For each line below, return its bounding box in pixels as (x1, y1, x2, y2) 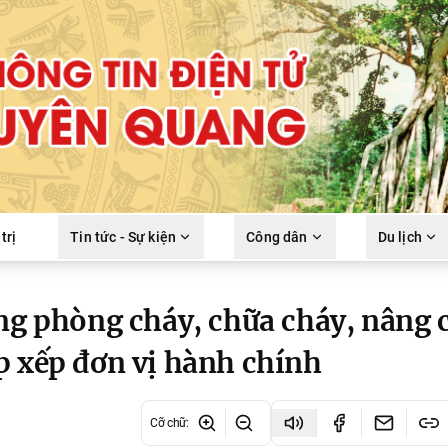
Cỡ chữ (150, 415, 186, 430)
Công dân (246, 228, 308, 245)
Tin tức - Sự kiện (70, 228, 176, 245)
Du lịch (377, 228, 422, 245)
